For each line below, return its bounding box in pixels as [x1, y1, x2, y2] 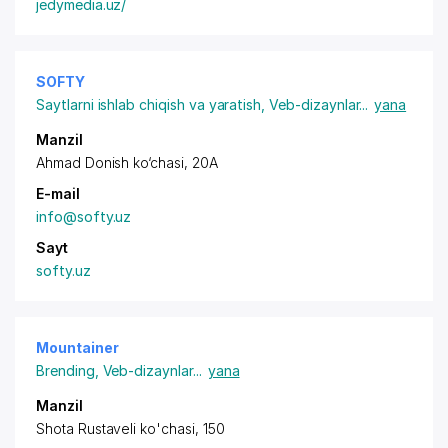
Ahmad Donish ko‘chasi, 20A [36, 154, 218, 171]
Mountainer [36, 339, 119, 356]
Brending [36, 362, 95, 379]
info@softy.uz [36, 208, 132, 225]
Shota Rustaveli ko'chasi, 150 [36, 420, 225, 437]
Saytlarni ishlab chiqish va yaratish [36, 96, 262, 113]
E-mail [36, 185, 80, 202]
